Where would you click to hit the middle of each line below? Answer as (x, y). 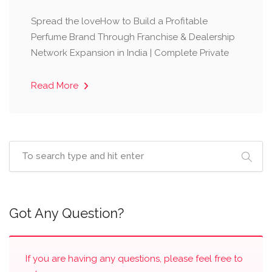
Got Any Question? (66, 213)
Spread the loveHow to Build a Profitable (119, 21)
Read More (56, 86)
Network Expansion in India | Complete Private (130, 53)
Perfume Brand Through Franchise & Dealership (133, 37)
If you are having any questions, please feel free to (134, 259)
